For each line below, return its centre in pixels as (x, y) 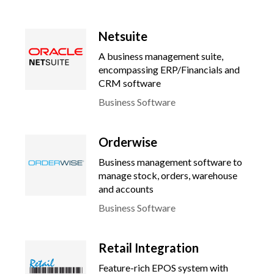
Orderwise (128, 142)
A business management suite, (161, 56)
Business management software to (170, 162)
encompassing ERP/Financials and (169, 69)
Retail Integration (149, 248)
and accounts (126, 189)
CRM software (130, 83)
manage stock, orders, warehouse (168, 175)
